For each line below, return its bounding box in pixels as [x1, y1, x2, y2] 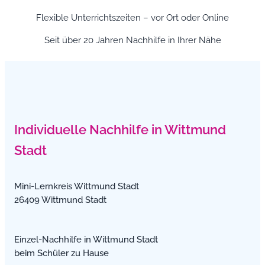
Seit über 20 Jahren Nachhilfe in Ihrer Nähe [44, 35, 221, 46]
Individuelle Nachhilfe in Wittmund [14, 122, 226, 138]
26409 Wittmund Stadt [14, 194, 106, 205]
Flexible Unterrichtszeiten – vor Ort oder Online [36, 12, 229, 23]
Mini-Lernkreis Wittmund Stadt [14, 180, 139, 191]
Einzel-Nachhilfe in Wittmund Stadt [14, 234, 158, 245]
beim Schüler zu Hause [14, 248, 109, 258]
